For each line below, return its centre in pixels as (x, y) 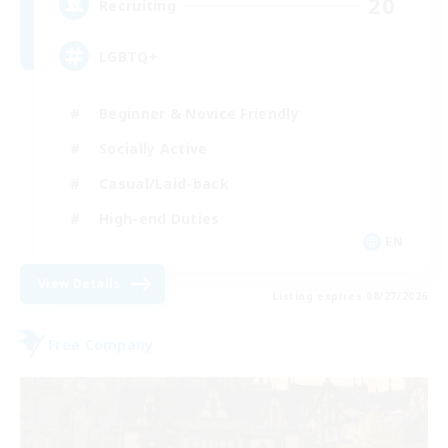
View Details (79, 284)
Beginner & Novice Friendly (199, 113)
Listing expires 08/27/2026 (350, 296)
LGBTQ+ (128, 56)
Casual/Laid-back (164, 183)
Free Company (101, 344)
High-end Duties (159, 218)
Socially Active (153, 148)
